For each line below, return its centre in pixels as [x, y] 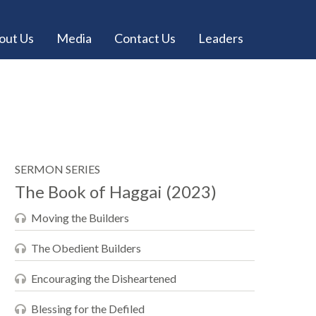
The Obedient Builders [86, 248]
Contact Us [145, 38]
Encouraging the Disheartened [104, 278]
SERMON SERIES [57, 169]
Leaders [221, 38]
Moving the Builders [80, 218]
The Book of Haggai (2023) [116, 192]
